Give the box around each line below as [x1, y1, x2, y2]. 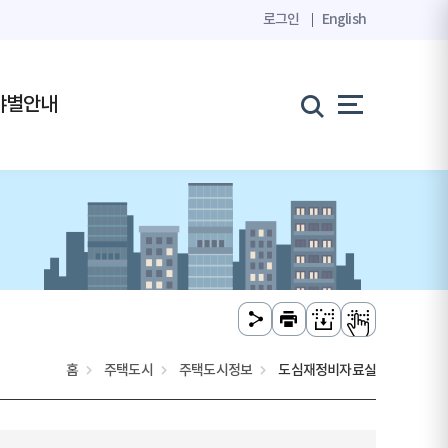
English [321, 11, 366, 28]
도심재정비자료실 [278, 362, 376, 379]
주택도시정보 [178, 362, 253, 379]
